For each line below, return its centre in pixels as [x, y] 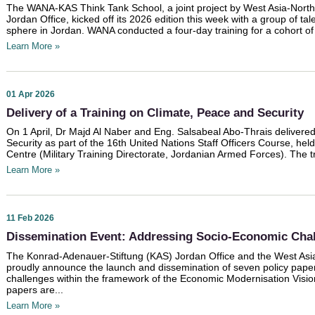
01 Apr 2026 [31, 94]
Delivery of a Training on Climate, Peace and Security [155, 112]
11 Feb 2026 [30, 218]
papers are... [35, 289]
